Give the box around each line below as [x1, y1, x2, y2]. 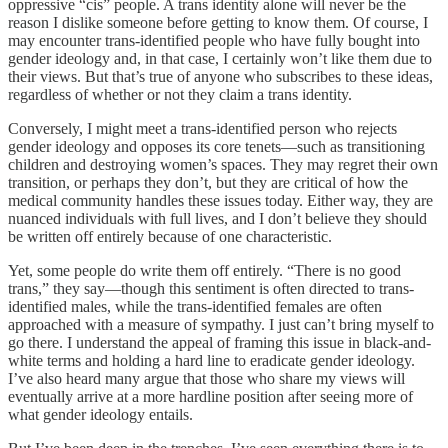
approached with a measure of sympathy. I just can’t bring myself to [8, 315, 434, 333]
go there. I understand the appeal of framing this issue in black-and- [8, 333, 431, 351]
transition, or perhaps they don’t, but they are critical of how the [8, 173, 408, 191]
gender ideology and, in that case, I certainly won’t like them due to [8, 49, 432, 67]
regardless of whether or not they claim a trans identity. [8, 85, 352, 103]
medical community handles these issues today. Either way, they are [8, 191, 433, 209]
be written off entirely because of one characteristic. [8, 227, 332, 245]
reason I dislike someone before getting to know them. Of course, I [8, 13, 428, 31]
